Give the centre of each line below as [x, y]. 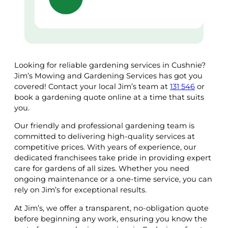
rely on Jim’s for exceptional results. [80, 190]
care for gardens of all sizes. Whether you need [102, 169]
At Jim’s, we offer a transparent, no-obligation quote [111, 208]
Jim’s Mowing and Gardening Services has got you [108, 76]
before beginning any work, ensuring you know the [111, 219]
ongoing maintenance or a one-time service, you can [113, 179]
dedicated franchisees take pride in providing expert [113, 158]
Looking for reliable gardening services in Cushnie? [110, 65]
